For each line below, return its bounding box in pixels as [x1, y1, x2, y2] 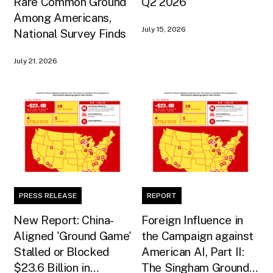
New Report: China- [13, 213, 114, 227]
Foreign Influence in [141, 213, 243, 227]
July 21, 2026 [13, 56, 58, 65]
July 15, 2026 [141, 24, 186, 34]
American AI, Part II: [141, 244, 244, 258]
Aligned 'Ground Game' [13, 229, 132, 243]
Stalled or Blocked [13, 244, 109, 258]
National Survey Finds [13, 26, 126, 40]
